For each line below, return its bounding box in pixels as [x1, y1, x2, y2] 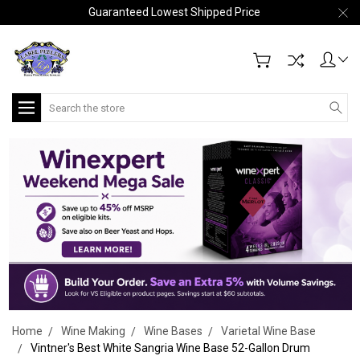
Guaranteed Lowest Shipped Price [88, 6, 260, 18]
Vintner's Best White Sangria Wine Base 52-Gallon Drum [31, 341, 310, 354]
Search [41, 95, 77, 108]
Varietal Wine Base [221, 324, 316, 337]
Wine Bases [144, 324, 202, 337]
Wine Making [61, 324, 125, 337]
